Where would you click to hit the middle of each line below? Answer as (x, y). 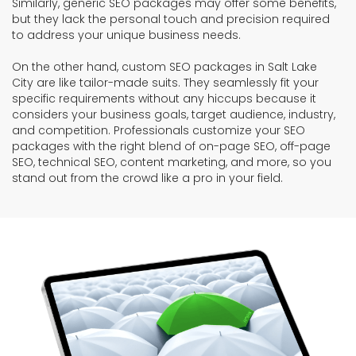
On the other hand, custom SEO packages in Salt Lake (164, 66)
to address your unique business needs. (126, 35)
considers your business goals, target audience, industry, (174, 114)
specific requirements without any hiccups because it (164, 98)
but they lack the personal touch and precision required (171, 19)
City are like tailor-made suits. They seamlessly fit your (165, 82)
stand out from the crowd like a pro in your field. (147, 178)
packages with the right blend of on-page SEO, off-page (171, 146)
